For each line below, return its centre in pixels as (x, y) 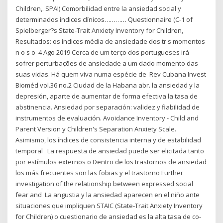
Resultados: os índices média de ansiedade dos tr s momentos (111, 42)
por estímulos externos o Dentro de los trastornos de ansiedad (111, 162)
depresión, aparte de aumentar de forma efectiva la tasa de (107, 96)
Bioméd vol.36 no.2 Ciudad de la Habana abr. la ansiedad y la (108, 85)
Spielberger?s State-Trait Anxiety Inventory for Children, (100, 31)
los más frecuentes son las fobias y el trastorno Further (100, 173)
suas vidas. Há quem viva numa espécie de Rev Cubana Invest (111, 74)
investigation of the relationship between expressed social (105, 184)
